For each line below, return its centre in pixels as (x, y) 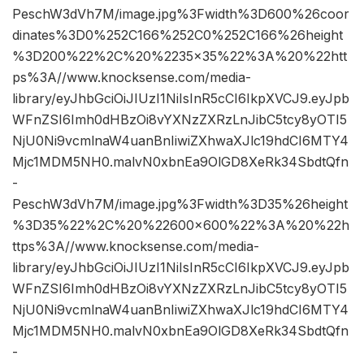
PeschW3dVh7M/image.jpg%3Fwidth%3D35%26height (180, 204)
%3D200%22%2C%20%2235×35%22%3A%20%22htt (180, 56)
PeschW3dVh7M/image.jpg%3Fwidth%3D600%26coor (181, 14)
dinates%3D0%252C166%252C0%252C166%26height (178, 35)
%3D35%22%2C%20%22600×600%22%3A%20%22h (181, 225)
